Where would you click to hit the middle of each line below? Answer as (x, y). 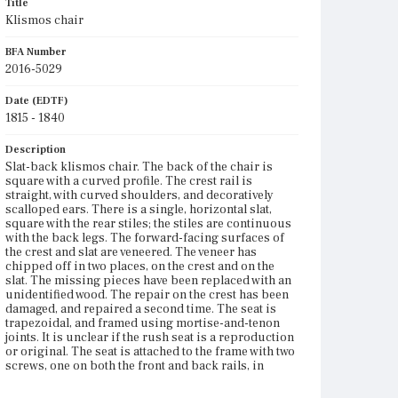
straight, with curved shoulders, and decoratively (139, 195)
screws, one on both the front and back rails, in (135, 366)
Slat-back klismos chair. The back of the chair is (139, 167)
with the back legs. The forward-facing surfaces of (145, 238)
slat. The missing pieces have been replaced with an (148, 281)
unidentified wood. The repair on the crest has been (147, 295)
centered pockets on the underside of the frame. (137, 380)
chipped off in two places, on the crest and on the (140, 267)
